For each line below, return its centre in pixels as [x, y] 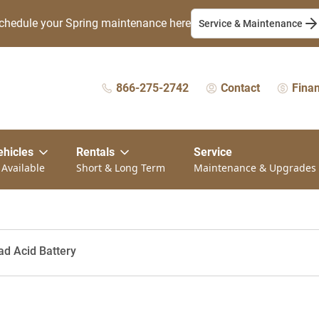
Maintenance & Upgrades [255, 168]
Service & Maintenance [251, 23]
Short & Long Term [121, 168]
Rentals [95, 152]
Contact [240, 88]
